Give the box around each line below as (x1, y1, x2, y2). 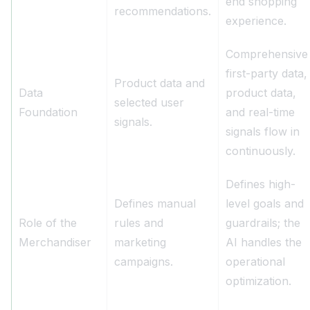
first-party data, (226, 66, 307, 81)
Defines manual (114, 197, 196, 211)
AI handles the (226, 235, 302, 250)
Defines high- (226, 177, 295, 192)
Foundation (19, 105, 77, 120)
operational (226, 255, 285, 269)
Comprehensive (226, 47, 308, 62)
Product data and (114, 76, 205, 91)
